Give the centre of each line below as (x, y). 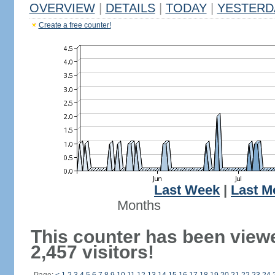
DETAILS (130, 8)
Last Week (187, 190)
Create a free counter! (75, 25)
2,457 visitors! (92, 252)
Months (139, 206)
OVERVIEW (62, 8)
